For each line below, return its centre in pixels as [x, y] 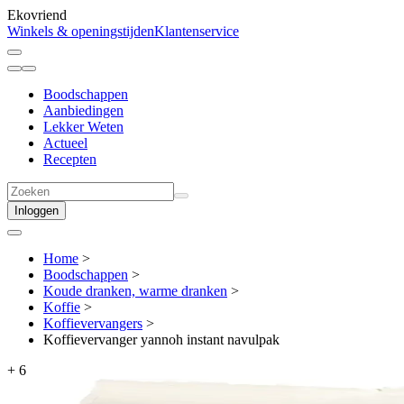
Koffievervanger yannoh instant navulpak [161, 340]
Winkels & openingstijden [81, 31]
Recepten [70, 159]
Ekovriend [37, 15]
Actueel [65, 143]
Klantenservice [197, 31]
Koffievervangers [93, 323]
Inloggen [37, 211]
